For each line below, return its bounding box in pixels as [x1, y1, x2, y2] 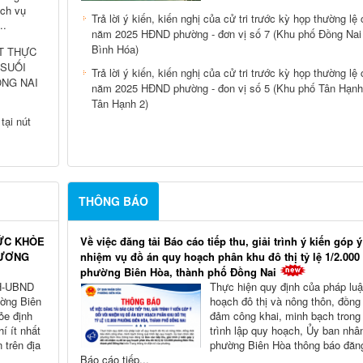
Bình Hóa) [91, 41, 139, 57]
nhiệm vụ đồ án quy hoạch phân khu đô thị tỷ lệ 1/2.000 [79, 249, 360, 265]
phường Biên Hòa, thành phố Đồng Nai [79, 264, 276, 280]
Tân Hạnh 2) [91, 95, 148, 111]
